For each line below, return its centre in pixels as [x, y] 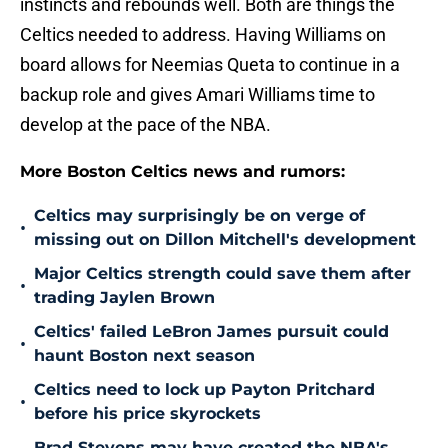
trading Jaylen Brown [124, 298]
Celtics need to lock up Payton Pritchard [204, 390]
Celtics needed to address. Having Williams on [203, 35]
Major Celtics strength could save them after [222, 274]
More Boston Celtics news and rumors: [182, 172]
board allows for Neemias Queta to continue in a [210, 65]
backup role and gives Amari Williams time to [197, 95]
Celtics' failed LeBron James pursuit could [211, 332]
